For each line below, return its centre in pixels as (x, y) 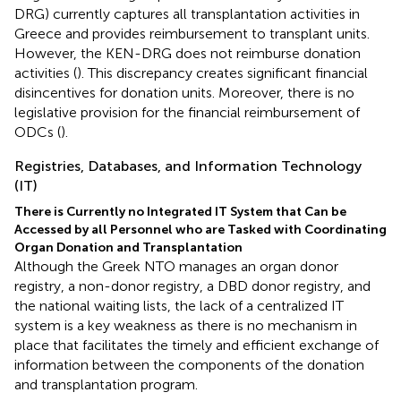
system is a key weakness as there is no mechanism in (186, 325)
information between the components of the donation (189, 364)
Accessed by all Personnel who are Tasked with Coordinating (200, 229)
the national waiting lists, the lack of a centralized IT (179, 305)
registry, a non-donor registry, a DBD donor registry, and (192, 286)
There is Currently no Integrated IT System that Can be (180, 211)
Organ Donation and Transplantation (128, 247)
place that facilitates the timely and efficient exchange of (196, 345)
